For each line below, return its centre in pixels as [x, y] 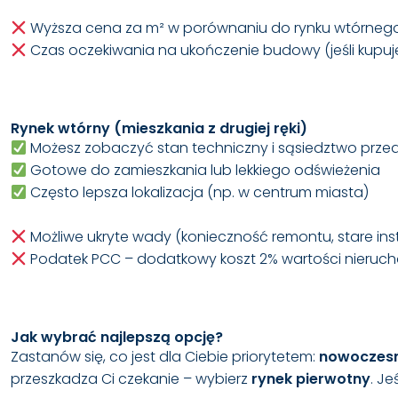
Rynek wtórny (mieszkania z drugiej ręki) [159, 129]
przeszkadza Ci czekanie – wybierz [131, 379]
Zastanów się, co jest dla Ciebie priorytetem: [165, 357]
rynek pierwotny [311, 379]
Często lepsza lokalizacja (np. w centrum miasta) [198, 193]
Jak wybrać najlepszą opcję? [117, 338]
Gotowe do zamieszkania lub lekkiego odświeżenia [204, 171]
